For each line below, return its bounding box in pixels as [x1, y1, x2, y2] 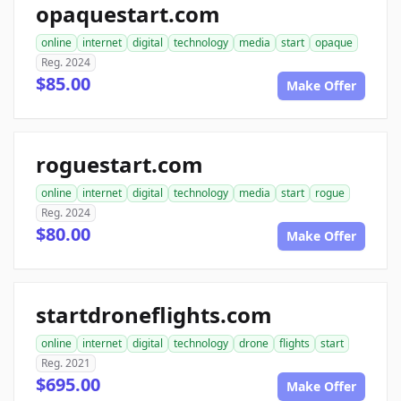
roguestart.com [36, 149, 203, 180]
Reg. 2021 [41, 355, 90, 371]
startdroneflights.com [36, 300, 272, 330]
